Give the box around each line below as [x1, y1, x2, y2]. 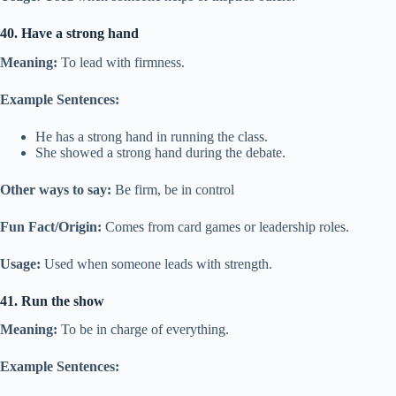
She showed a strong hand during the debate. [35, 144, 286, 160]
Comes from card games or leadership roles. [102, 218, 349, 234]
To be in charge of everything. [57, 322, 229, 338]
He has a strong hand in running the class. [35, 128, 268, 144]
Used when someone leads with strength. [41, 255, 272, 271]
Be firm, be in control [111, 181, 234, 197]
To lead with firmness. [57, 54, 185, 70]
